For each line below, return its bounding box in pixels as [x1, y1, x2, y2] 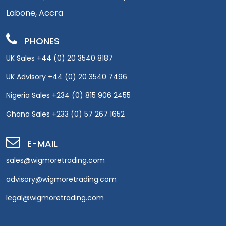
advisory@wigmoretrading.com [6, 174, 117, 184]
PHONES [24, 34, 60, 47]
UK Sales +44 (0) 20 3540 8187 [6, 52, 113, 63]
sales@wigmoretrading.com [6, 155, 105, 165]
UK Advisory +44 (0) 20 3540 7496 [6, 71, 127, 82]
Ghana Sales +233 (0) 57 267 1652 [6, 108, 125, 119]
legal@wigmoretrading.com [6, 192, 104, 203]
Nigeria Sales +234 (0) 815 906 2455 [6, 90, 131, 100]
